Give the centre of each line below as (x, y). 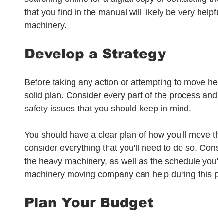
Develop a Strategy (95, 54)
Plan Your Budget (89, 203)
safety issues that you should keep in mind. (109, 109)
